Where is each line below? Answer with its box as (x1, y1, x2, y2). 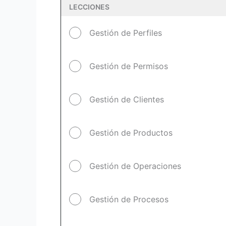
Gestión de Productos (89, 128, 173, 138)
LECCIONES (69, 3, 109, 11)
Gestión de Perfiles (89, 28, 162, 38)
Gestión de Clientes (89, 94, 164, 104)
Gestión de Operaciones (89, 161, 181, 171)
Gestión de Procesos (89, 194, 168, 204)
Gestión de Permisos (89, 61, 168, 71)
